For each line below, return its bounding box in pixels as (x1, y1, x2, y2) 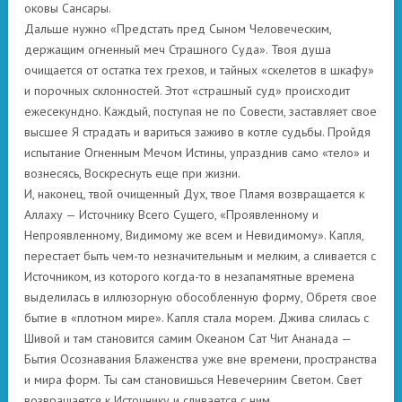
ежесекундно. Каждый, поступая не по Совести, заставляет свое (24, 103, 377, 119)
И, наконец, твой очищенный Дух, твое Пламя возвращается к (24, 186, 364, 202)
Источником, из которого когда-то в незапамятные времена (24, 268, 354, 284)
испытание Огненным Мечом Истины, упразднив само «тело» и (24, 144, 370, 161)
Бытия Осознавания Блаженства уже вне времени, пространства (24, 351, 377, 367)
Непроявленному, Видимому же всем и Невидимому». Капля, (24, 227, 363, 243)
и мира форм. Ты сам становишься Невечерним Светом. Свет (24, 371, 362, 388)
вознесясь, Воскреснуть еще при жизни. (24, 165, 240, 181)
